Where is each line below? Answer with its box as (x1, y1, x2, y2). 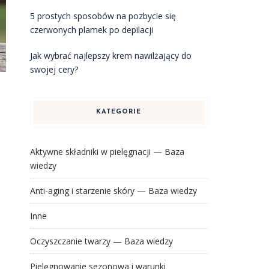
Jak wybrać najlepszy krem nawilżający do (29, 50, 192, 61)
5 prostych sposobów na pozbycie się (29, 10, 176, 22)
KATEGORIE (96, 109, 142, 115)
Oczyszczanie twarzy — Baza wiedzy (29, 235, 173, 247)
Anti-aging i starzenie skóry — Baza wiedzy (29, 185, 197, 196)
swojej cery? (29, 64, 78, 75)
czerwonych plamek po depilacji (29, 24, 153, 35)
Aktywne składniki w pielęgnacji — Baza (29, 146, 184, 157)
